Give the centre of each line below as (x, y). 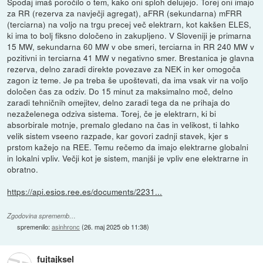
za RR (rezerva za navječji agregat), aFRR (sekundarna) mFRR (125, 13)
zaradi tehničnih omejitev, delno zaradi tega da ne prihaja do (119, 102)
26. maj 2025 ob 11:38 (116, 227)
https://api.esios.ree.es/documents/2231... (85, 192)
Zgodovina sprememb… (42, 216)
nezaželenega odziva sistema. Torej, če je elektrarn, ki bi (112, 114)
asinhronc (66, 227)
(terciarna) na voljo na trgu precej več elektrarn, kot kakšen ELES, (129, 24)
